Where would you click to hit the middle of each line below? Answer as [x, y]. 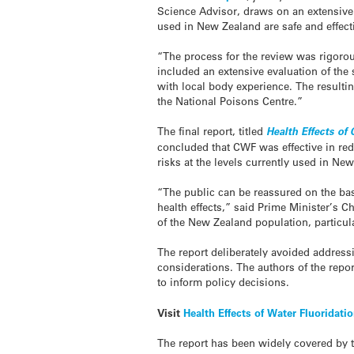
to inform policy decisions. [224, 282]
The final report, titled [212, 130]
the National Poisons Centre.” [230, 100]
